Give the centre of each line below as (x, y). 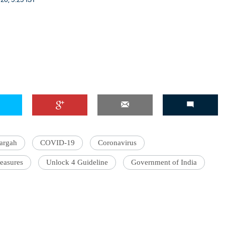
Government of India (164, 162)
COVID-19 (58, 143)
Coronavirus (117, 143)
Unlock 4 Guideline (77, 162)
